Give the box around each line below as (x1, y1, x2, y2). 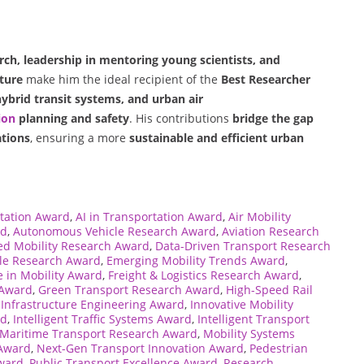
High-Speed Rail (226, 281, 313, 297)
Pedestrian (249, 340, 308, 356)
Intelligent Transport (197, 310, 310, 327)
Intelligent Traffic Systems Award (13, 310, 192, 327)
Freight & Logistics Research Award (108, 266, 299, 283)
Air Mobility (228, 208, 291, 224)
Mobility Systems (203, 325, 295, 341)
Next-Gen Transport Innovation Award (37, 340, 244, 356)
